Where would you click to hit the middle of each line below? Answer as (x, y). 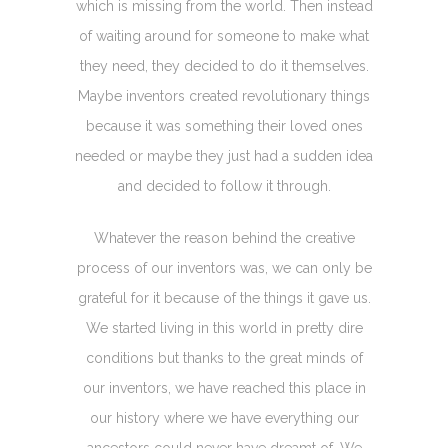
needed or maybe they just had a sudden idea (224, 155)
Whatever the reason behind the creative (224, 237)
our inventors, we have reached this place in (224, 387)
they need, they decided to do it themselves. (224, 65)
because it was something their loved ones (224, 125)
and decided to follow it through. (224, 185)
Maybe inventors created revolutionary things (224, 95)
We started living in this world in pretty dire (224, 327)
